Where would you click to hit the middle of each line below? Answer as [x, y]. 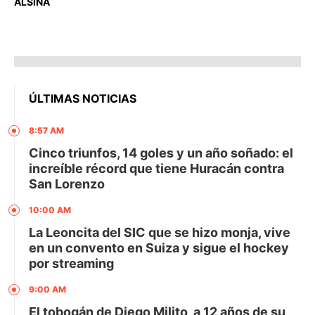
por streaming [71, 263]
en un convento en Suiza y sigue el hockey [159, 248]
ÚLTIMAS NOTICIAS [83, 98]
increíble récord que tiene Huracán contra [156, 168]
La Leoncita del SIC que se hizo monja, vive [160, 232]
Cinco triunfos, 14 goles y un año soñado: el [161, 153]
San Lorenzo [67, 184]
